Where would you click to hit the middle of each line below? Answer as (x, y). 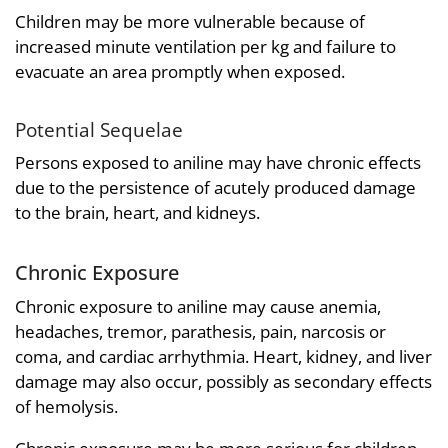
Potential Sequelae (99, 129)
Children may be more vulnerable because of (190, 21)
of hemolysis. (66, 406)
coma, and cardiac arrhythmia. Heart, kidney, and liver (223, 356)
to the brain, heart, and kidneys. (137, 213)
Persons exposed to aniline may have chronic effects (218, 163)
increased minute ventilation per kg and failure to (205, 46)
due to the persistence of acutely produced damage (215, 188)
